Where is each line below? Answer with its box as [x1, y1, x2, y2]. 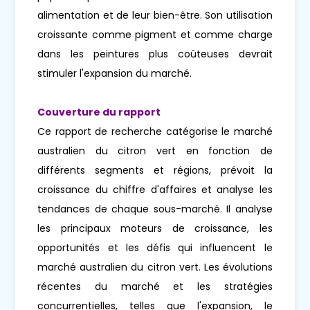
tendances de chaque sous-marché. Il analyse [37, 202, 273, 217]
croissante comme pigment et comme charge [37, 28, 273, 42]
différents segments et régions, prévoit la [37, 163, 273, 178]
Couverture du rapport [37, 105, 161, 120]
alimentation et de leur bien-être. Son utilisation [37, 8, 273, 23]
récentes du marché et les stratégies [37, 280, 273, 294]
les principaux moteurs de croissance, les [37, 221, 273, 236]
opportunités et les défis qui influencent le [37, 241, 273, 255]
